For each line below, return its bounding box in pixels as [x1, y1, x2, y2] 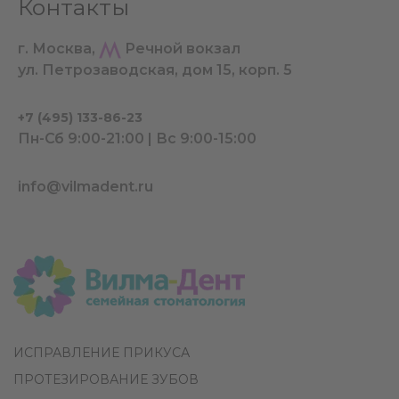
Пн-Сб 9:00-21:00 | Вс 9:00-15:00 [18, 130, 256, 148]
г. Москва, [18, 40, 99, 58]
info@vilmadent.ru [18, 178, 153, 196]
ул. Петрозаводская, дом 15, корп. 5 [18, 61, 292, 79]
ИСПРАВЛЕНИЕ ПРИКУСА [13, 345, 190, 362]
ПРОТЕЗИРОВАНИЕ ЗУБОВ [13, 371, 199, 388]
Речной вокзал [121, 40, 240, 58]
